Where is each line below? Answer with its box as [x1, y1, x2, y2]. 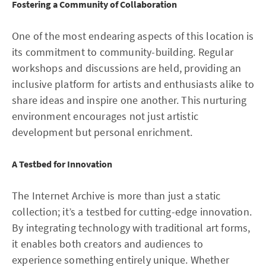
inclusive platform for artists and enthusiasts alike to [12, 77, 255, 91]
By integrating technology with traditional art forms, [12, 221, 251, 235]
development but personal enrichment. [12, 125, 193, 139]
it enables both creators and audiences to [12, 237, 204, 251]
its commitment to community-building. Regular [12, 45, 234, 59]
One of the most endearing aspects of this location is [12, 29, 254, 43]
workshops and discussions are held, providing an [12, 61, 242, 75]
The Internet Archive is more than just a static [12, 189, 221, 202]
